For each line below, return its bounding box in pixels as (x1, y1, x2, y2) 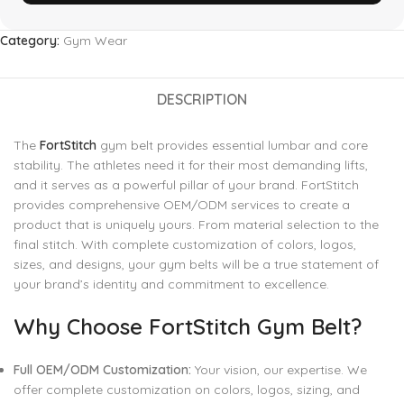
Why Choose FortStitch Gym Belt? (14, 313, 362, 340)
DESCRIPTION (156, 90, 247, 108)
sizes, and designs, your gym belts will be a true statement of (14, 256, 379, 272)
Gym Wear (63, 32, 127, 49)
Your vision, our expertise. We (191, 362, 367, 378)
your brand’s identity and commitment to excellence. (14, 276, 329, 292)
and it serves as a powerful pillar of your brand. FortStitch (14, 177, 359, 193)
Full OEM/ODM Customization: (14, 362, 191, 378)
